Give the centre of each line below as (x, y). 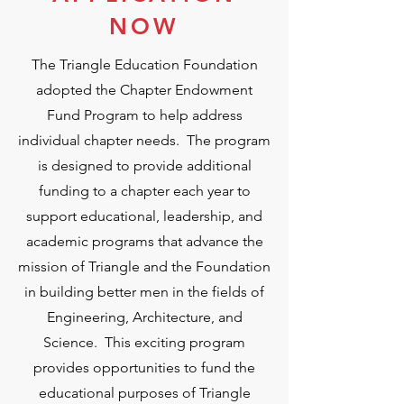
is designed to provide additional (144, 165)
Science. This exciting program (144, 342)
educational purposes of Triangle (144, 393)
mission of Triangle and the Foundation (144, 266)
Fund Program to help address (144, 115)
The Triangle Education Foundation (144, 64)
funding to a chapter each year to (144, 191)
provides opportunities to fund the (144, 367)
